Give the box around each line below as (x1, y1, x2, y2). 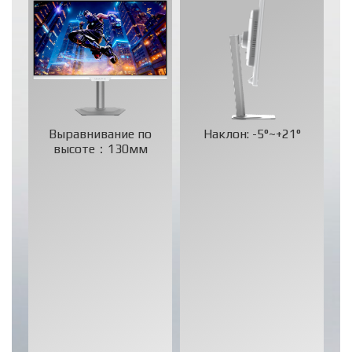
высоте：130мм (53, 141, 148, 156)
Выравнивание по (49, 126, 152, 141)
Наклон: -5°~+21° (203, 126, 301, 141)
